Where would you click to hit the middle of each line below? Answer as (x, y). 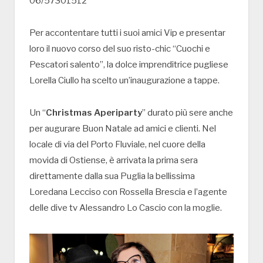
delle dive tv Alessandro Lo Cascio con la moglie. (126, 208)
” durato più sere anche (188, 112)
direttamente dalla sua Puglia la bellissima (112, 176)
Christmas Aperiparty (94, 112)
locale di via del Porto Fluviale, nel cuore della (117, 144)
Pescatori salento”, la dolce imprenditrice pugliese (129, 65)
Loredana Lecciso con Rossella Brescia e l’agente (128, 192)
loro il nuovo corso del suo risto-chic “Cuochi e (120, 49)
